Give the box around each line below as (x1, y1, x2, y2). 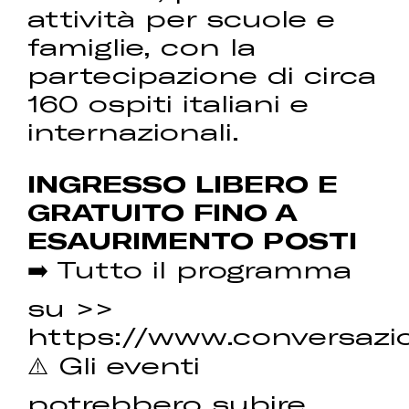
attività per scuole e (27, 4, 336, 33)
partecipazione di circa (27, 60, 377, 89)
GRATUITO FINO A (27, 196, 297, 225)
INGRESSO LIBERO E (27, 168, 339, 197)
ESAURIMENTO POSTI (27, 225, 358, 254)
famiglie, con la (27, 32, 257, 61)
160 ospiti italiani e (27, 89, 309, 118)
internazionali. (27, 117, 240, 146)
